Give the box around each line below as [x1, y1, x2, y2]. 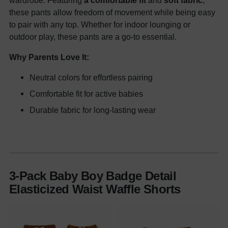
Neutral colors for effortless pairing [30, 73, 153, 82]
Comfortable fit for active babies [30, 89, 143, 99]
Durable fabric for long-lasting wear [30, 105, 156, 115]
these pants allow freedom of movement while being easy [9, 8, 215, 17]
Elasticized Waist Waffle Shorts [9, 182, 181, 196]
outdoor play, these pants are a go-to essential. [9, 32, 177, 42]
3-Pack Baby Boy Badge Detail [9, 169, 177, 183]
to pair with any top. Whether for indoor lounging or [9, 20, 190, 30]
